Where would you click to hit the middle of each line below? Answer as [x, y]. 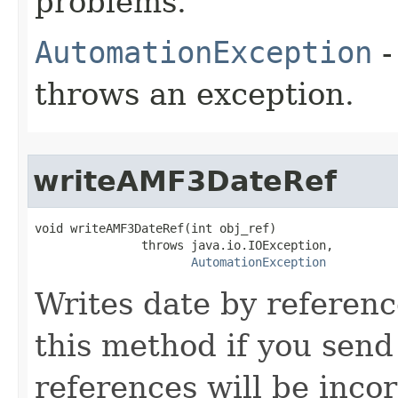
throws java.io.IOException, [184, 245]
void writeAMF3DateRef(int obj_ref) [155, 228]
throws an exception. [195, 94]
